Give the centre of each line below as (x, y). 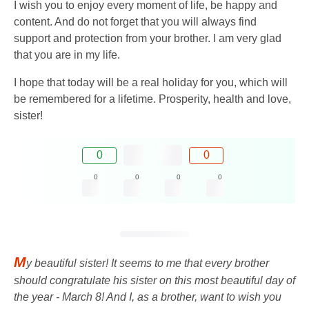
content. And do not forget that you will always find (135, 22)
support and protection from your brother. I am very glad (148, 39)
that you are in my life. (67, 55)
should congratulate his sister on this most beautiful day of (154, 281)
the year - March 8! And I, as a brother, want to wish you (148, 297)
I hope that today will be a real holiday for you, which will (151, 83)
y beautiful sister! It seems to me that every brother (148, 263)
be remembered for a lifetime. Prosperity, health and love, (152, 99)
